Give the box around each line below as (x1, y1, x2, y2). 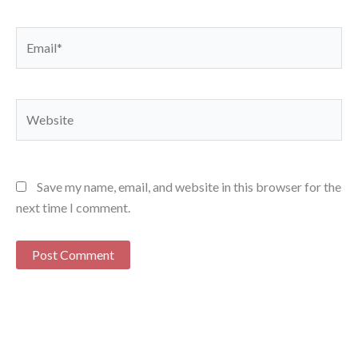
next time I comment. (16, 200, 130, 216)
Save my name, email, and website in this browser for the (37, 179, 341, 195)
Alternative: (16, 272, 81, 288)
